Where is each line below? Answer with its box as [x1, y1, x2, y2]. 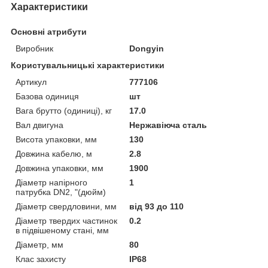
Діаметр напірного [16, 177, 87, 187]
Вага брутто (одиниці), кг [16, 105, 112, 115]
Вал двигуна [16, 120, 63, 130]
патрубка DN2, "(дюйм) [16, 187, 106, 197]
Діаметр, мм [16, 239, 63, 249]
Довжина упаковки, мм [16, 163, 103, 173]
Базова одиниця [16, 91, 79, 101]
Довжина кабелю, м [16, 148, 92, 159]
